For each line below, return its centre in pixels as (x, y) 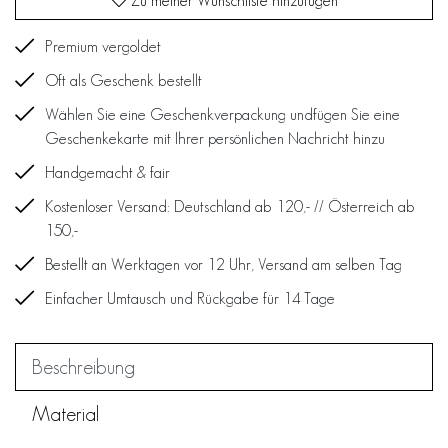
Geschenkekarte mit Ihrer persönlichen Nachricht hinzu (215, 138)
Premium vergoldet (103, 46)
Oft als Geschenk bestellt (123, 80)
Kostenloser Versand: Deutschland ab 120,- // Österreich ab (230, 206)
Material (65, 413)
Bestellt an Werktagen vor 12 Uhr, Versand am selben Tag (223, 264)
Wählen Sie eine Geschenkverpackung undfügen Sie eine (222, 114)
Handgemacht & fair (107, 172)
